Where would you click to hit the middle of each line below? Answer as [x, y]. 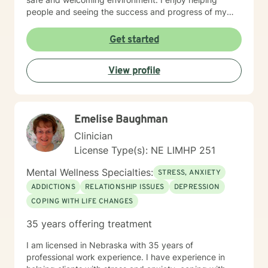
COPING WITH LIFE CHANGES [82, 202]
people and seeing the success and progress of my [127, 12]
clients [39, 24]
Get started [134, 40]
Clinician [93, 136]
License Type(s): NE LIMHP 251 [145, 150]
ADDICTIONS [53, 187]
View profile [134, 71]
